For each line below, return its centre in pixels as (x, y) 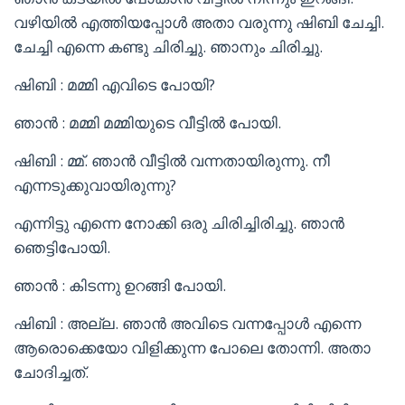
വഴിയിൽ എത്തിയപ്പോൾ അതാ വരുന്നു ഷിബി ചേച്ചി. (199, 22)
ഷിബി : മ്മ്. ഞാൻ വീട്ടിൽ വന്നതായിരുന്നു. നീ (172, 160)
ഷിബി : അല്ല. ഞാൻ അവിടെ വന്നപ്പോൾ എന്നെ (187, 323)
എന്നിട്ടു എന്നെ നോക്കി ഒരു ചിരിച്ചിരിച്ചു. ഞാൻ (179, 223)
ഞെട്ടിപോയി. (62, 247)
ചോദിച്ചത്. (51, 372)
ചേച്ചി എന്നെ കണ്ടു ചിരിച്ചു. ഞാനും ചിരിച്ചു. (168, 47)
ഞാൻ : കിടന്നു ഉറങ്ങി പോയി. (120, 285)
